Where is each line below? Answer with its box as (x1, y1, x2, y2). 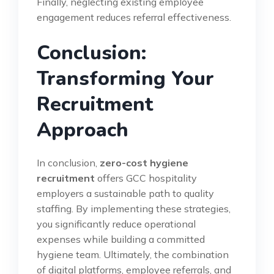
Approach (37, 117, 128, 144)
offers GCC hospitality (95, 172, 197, 185)
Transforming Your (37, 65, 214, 92)
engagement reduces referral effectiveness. (37, 11, 231, 24)
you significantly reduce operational (37, 218, 196, 231)
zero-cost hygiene (100, 157, 188, 169)
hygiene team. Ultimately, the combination (37, 248, 229, 261)
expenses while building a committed (37, 233, 205, 246)
